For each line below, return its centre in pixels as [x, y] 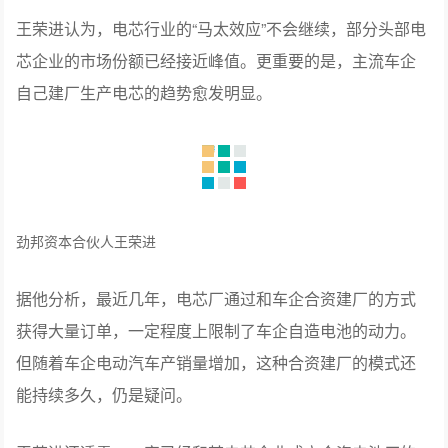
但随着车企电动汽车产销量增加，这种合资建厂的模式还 [216, 363]
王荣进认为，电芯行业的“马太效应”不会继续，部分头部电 [221, 29]
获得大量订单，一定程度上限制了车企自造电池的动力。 [216, 331]
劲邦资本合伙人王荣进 [86, 241]
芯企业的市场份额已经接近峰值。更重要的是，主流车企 [216, 61]
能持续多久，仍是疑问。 [104, 395]
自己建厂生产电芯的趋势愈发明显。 [144, 93]
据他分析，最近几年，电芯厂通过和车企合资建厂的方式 [216, 299]
